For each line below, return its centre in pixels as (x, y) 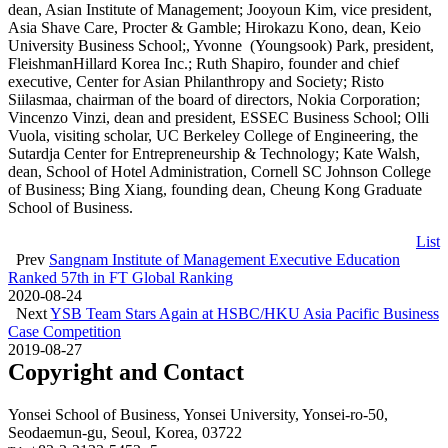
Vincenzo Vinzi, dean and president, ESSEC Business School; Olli (218, 118)
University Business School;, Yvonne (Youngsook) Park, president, (221, 46)
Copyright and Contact (126, 372)
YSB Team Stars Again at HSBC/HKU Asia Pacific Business (244, 314)
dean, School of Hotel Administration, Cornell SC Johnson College (219, 172)
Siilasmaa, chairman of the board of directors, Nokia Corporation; (214, 100)
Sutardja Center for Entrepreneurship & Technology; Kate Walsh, (214, 154)
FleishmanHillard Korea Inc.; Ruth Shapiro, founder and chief (203, 64)
